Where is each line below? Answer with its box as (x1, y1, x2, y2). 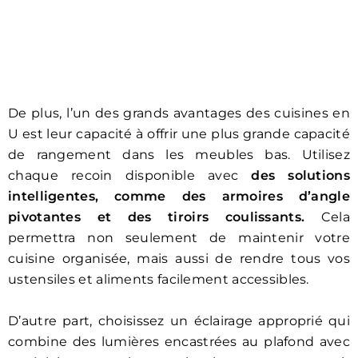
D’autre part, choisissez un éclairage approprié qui (8, 312, 350, 328)
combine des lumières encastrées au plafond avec (8, 333, 350, 349)
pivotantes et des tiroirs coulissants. (8, 209, 321, 225)
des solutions (251, 167, 350, 183)
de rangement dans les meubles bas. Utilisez (8, 146, 350, 162)
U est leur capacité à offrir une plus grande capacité (8, 125, 350, 141)
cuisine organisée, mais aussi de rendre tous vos (8, 250, 350, 266)
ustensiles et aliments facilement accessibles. (8, 271, 309, 287)
